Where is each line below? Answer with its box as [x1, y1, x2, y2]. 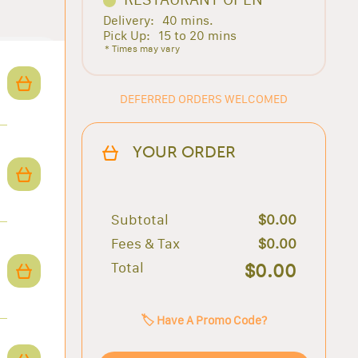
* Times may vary [105, 42, 181, 54]
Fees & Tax [111, 234, 180, 253]
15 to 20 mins [158, 27, 237, 43]
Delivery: [103, 12, 155, 28]
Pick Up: [103, 27, 151, 43]
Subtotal [111, 210, 169, 229]
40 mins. [162, 12, 214, 28]
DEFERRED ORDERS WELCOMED [120, 91, 288, 107]
